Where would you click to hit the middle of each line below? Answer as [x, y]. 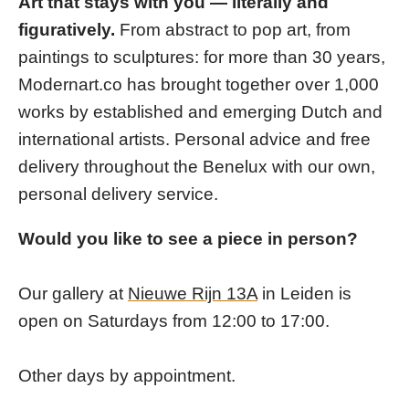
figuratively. [67, 30]
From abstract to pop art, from [233, 30]
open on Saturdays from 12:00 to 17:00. [174, 320]
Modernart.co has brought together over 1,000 [199, 84]
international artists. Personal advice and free [194, 139]
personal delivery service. [118, 194]
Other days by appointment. [127, 375]
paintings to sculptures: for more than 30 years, [202, 57]
